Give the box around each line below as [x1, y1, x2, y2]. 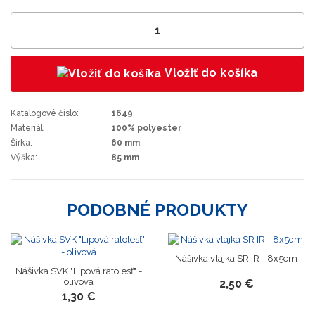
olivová [64, 276, 94, 288]
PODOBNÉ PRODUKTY [67, 200, 248, 221]
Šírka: [11, 138, 32, 148]
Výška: [11, 153, 37, 163]
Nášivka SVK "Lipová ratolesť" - [15, 266, 142, 277]
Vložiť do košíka [161, 66, 258, 79]
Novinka [176, 247, 210, 257]
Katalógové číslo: [11, 108, 79, 119]
